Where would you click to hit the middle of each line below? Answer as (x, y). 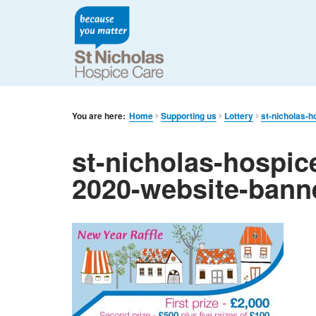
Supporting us (189, 116)
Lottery (239, 116)
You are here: (99, 116)
